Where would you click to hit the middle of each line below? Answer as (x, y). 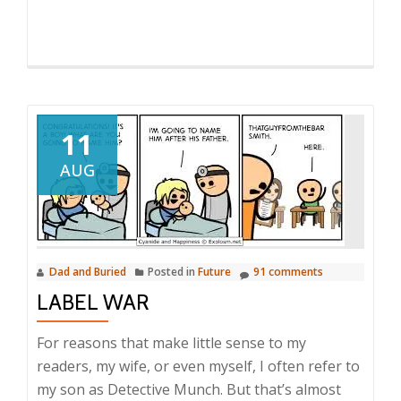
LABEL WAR (93, 302)
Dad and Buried (88, 272)
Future (214, 272)
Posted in (173, 272)
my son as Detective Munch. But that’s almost (189, 389)
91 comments (288, 272)
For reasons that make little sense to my (171, 343)
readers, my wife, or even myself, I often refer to (198, 366)
